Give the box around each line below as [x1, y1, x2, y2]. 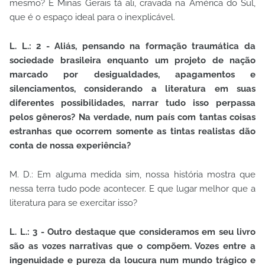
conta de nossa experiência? [9, 140, 131, 151]
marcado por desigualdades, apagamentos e [9, 69, 256, 80]
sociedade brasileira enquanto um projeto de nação [9, 55, 256, 66]
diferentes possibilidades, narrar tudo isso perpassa [9, 98, 256, 109]
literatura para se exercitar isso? [9, 198, 140, 209]
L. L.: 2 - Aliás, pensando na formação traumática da [9, 41, 256, 52]
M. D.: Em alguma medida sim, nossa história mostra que [9, 169, 256, 180]
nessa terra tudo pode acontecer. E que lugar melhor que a [9, 183, 256, 195]
